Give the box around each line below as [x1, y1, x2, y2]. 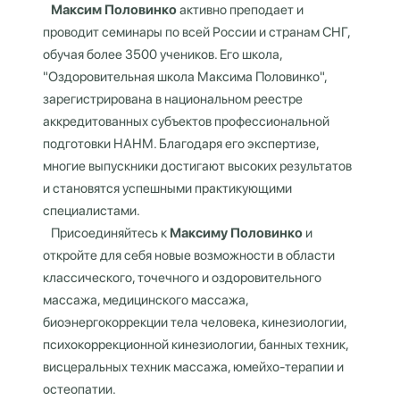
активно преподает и [177, 2, 304, 18]
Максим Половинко [51, 2, 177, 18]
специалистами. [43, 203, 140, 219]
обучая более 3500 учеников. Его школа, [43, 46, 282, 62]
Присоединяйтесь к [43, 225, 170, 241]
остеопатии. [43, 381, 116, 397]
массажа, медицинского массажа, [43, 292, 248, 308]
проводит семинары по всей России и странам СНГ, [43, 24, 350, 40]
